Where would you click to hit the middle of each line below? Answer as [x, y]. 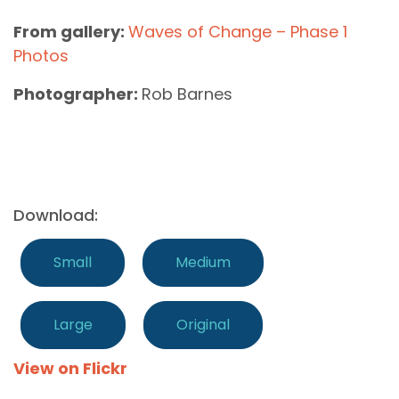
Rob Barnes [187, 94]
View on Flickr [70, 368]
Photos [41, 55]
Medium [203, 262]
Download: [56, 215]
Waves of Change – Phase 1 [238, 31]
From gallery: [71, 31]
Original [203, 324]
